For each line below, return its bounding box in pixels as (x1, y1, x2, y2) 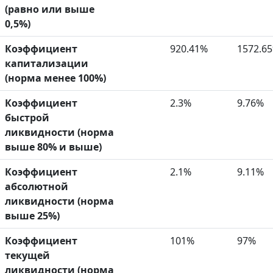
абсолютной (5, 180, 68, 194)
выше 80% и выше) (5, 140, 102, 154)
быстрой (5, 111, 49, 125)
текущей (5, 249, 50, 263)
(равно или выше (5, 2, 94, 16)
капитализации (5, 57, 88, 71)
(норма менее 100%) (5, 71, 106, 85)
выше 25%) (5, 209, 60, 223)
